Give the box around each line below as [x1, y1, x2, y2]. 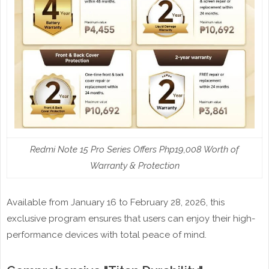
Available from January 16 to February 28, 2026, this [7, 197, 225, 208]
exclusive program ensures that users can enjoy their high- [7, 213, 255, 225]
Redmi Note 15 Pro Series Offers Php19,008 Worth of [30, 144, 239, 156]
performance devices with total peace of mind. [7, 229, 207, 241]
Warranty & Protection [89, 160, 180, 172]
